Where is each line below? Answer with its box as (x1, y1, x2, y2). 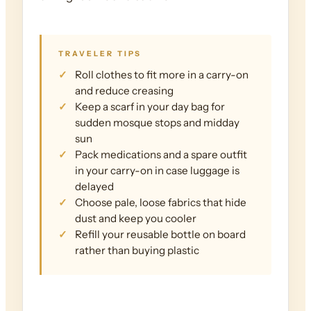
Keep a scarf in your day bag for (75, 100, 225, 114)
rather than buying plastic (75, 244, 199, 258)
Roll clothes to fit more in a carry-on (75, 68, 249, 82)
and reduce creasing (75, 84, 174, 98)
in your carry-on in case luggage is (75, 164, 239, 178)
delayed (75, 180, 114, 194)
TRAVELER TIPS (58, 49, 142, 58)
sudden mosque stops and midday (75, 116, 239, 130)
